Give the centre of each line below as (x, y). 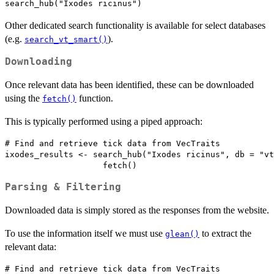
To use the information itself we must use (85, 233)
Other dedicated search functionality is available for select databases (135, 26)
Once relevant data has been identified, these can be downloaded (129, 85)
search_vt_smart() (66, 40)
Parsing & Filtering (63, 187)
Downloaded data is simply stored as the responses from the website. (137, 210)
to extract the (225, 233)
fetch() (59, 99)
